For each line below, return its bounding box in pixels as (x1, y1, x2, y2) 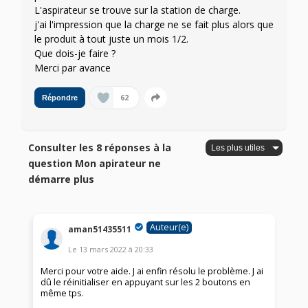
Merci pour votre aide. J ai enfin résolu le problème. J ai (41, 265, 264, 278)
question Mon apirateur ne (28, 157, 162, 170)
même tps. (41, 287, 85, 300)
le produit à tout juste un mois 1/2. (34, 32, 188, 46)
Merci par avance (34, 61, 111, 75)
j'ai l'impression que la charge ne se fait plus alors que (34, 18, 274, 32)
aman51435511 (68, 223, 132, 235)
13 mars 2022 (79, 244, 127, 255)
